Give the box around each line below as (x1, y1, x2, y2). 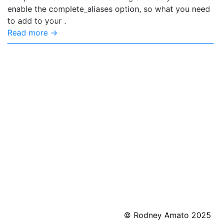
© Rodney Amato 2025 (124, 210, 211, 220)
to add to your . (7, 16, 66, 26)
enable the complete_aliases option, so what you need (7, 4, 210, 14)
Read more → (7, 28, 58, 37)
